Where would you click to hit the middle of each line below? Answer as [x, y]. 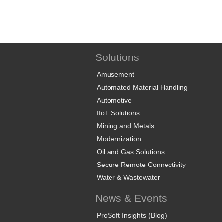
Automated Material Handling [142, 87]
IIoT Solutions [118, 113]
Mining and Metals [125, 126]
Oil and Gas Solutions [131, 152]
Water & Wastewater [128, 177]
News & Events [131, 198]
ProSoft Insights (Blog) [132, 215]
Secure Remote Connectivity [141, 165]
